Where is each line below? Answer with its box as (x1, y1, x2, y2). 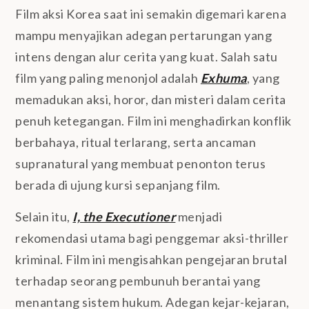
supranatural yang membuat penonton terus (15, 156, 266, 172)
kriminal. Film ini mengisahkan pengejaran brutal (15, 251, 288, 267)
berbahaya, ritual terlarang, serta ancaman (15, 134, 257, 150)
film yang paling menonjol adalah (15, 70, 201, 86)
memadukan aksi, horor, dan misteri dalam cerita (15, 92, 286, 108)
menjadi (175, 208, 223, 224)
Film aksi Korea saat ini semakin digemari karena (15, 6, 287, 22)
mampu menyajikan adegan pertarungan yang (15, 28, 272, 43)
